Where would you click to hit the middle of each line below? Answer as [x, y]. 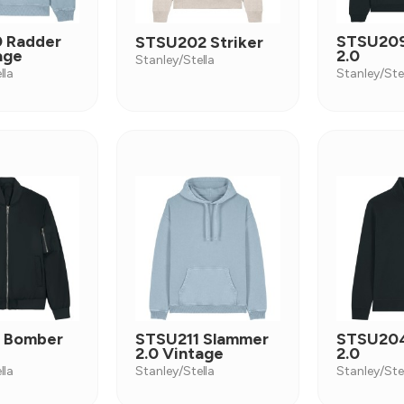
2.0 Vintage [179, 353]
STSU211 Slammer [202, 339]
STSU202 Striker [199, 42]
